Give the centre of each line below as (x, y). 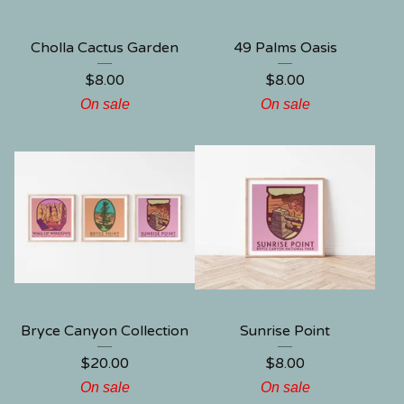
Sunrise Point (285, 331)
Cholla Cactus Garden (105, 48)
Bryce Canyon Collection (105, 331)
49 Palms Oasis (285, 48)
